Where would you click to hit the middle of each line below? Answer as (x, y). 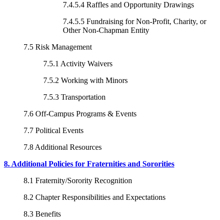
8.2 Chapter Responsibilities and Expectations (95, 197)
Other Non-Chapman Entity (106, 30)
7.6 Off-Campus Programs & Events (80, 113)
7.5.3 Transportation (74, 97)
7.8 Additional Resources (63, 147)
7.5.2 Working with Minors (85, 80)
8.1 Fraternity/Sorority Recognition (78, 180)
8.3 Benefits (42, 214)
